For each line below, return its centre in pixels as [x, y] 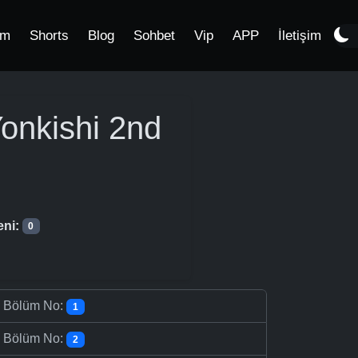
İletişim [300, 36]
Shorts [49, 36]
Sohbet [154, 36]
